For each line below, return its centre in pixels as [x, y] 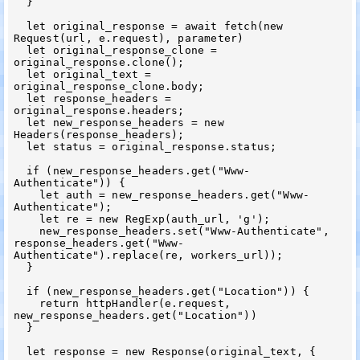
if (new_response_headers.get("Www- [20, 170]
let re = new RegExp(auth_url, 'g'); [27, 219]
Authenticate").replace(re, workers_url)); [148, 255]
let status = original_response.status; [20, 146]
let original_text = [20, 74]
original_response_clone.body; [109, 86]
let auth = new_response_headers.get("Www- [27, 194]
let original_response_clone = [20, 50]
